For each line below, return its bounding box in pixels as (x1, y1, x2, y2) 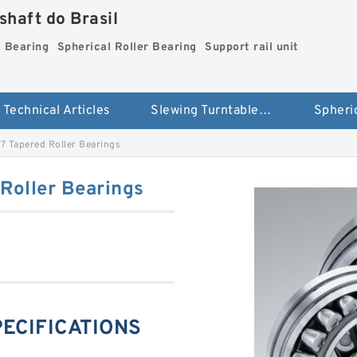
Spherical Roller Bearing (57, 41, 197, 54)
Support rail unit (205, 41, 299, 54)
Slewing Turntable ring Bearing (258, 103, 271, 120)
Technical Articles (2, 103, 111, 120)
